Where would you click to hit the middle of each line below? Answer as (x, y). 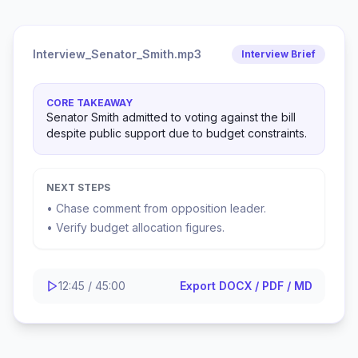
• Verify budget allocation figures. (135, 227)
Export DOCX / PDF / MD (246, 286)
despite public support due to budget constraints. (177, 133)
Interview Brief (278, 54)
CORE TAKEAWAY (89, 103)
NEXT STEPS (78, 187)
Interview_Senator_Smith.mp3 (117, 54)
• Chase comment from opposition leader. (156, 208)
